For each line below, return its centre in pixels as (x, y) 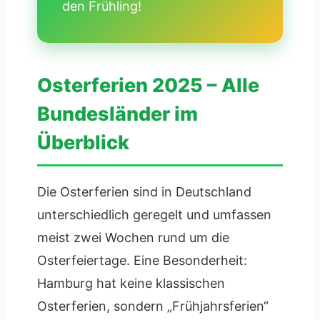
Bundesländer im (117, 114)
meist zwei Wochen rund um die (133, 237)
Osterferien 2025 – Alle (148, 85)
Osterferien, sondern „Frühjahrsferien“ (153, 306)
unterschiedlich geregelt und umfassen (154, 214)
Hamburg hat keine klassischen (131, 283)
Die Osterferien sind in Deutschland (144, 191)
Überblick (83, 142)
